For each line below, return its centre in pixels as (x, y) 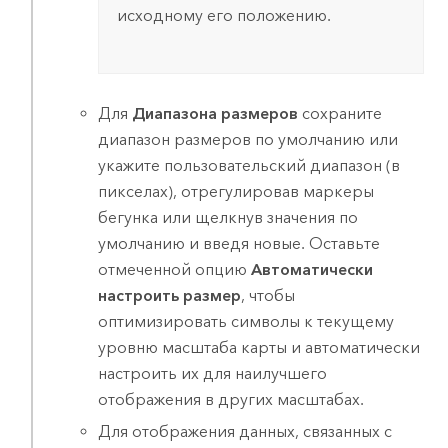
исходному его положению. (223, 16)
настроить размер (170, 295)
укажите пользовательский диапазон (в (249, 165)
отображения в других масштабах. (231, 399)
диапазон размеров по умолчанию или (248, 139)
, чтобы (268, 295)
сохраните (340, 113)
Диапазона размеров (215, 113)
